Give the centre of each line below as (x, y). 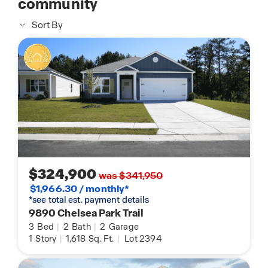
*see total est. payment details (89, 200)
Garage (123, 227)
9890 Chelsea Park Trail (86, 213)
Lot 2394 (143, 239)
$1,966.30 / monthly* (80, 189)
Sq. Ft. (100, 239)
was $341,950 (131, 176)
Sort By (47, 25)
